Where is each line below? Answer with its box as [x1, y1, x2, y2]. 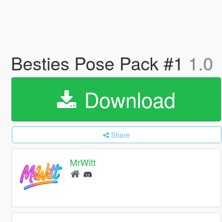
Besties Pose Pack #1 [10, 50, 188, 75]
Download [78, 84, 175, 114]
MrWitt [70, 156, 96, 169]
